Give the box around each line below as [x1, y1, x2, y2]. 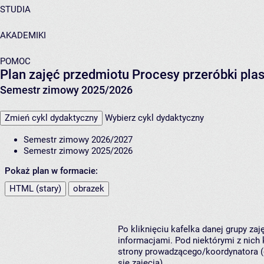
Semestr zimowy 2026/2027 [24, 134, 133, 146]
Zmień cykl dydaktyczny [5, 113, 98, 124]
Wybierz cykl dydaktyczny [105, 113, 204, 124]
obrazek [73, 183, 104, 194]
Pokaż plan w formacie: [5, 166, 98, 177]
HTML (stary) [9, 183, 61, 194]
